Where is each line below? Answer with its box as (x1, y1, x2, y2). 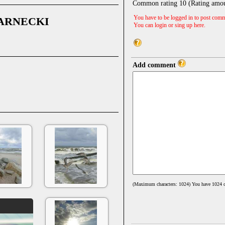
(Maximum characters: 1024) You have (133, 181, 212, 187)
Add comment (133, 61, 178, 69)
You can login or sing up (134, 21, 194, 29)
